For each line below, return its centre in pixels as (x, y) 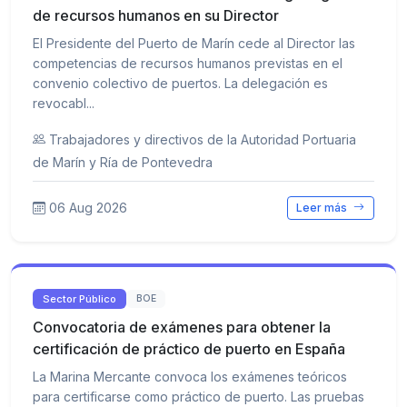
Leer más (323, 207)
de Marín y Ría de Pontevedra (123, 162)
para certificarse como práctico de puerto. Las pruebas (199, 397)
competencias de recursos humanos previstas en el (188, 63)
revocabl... (64, 103)
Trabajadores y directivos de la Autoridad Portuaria (203, 139)
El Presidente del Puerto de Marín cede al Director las (194, 43)
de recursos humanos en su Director (156, 15)
